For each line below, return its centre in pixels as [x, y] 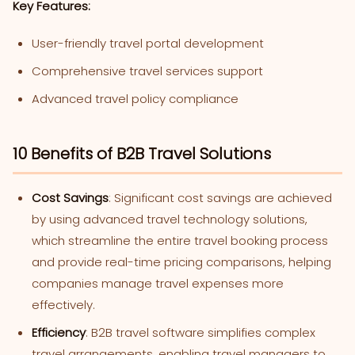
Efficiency [59, 332]
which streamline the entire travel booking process [180, 240]
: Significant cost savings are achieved [220, 197]
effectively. [63, 304]
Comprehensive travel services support [147, 71]
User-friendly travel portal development [148, 44]
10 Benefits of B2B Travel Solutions [142, 154]
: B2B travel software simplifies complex [200, 332]
